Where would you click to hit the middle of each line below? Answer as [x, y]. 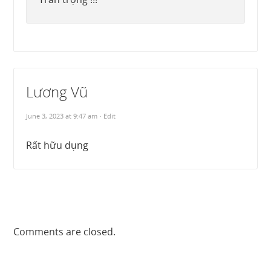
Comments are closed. [65, 231]
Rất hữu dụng [57, 145]
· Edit [108, 116]
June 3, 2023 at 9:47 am [62, 116]
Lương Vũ [57, 91]
